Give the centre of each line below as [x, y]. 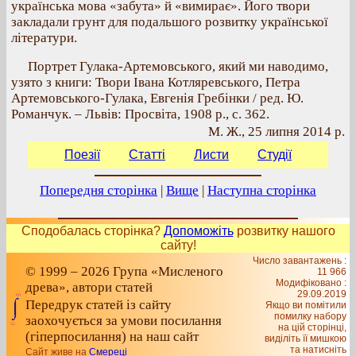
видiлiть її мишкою [306, 339]
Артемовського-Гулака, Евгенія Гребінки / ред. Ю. [157, 98]
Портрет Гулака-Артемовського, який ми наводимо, [178, 66]
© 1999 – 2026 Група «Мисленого [124, 271]
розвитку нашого [284, 231]
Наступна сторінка [262, 190]
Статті [147, 155]
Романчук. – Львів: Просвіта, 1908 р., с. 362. [140, 114]
